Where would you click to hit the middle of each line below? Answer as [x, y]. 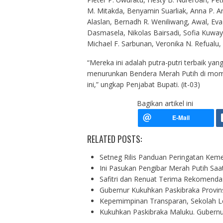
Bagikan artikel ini [165, 104]
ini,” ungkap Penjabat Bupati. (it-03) [143, 85]
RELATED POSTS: [114, 139]
